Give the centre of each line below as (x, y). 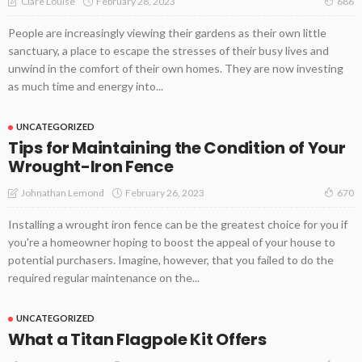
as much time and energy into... (86, 86)
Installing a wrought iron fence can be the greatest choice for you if (178, 225)
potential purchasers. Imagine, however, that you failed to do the (171, 260)
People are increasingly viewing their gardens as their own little (167, 33)
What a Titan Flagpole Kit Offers (137, 340)
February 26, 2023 (165, 192)
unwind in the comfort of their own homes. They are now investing (176, 69)
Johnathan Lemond (63, 193)
